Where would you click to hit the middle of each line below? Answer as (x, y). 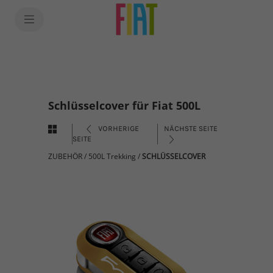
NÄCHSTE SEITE (191, 129)
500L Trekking (112, 156)
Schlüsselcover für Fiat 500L (124, 105)
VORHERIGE (118, 129)
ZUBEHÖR (65, 156)
